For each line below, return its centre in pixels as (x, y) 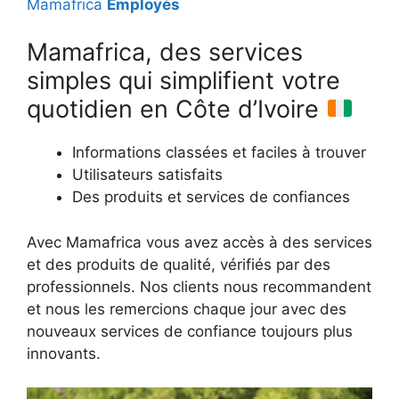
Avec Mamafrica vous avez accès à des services (199, 242)
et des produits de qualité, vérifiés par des (179, 264)
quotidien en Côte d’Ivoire (176, 109)
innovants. (66, 353)
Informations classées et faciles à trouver (219, 152)
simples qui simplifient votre (183, 81)
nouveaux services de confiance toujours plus (190, 331)
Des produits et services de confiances (211, 197)
